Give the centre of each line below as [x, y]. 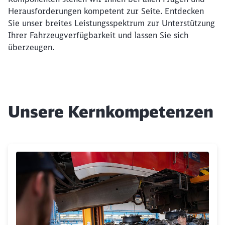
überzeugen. [31, 47]
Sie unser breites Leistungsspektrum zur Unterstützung [111, 23]
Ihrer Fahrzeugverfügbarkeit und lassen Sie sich [98, 35]
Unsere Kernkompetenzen [111, 111]
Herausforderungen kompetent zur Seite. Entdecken [106, 11]
